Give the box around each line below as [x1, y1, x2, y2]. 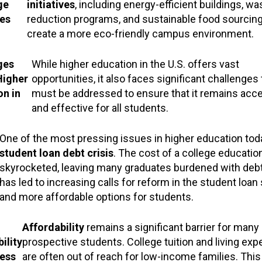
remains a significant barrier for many [84, 220, 259, 233]
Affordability [22, 220, 84, 233]
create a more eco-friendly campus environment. [26, 27, 254, 40]
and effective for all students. [31, 101, 168, 114]
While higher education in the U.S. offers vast [31, 57, 239, 70]
